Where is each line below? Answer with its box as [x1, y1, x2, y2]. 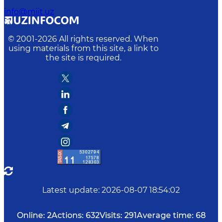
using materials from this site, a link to [8, 43, 159, 53]
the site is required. [45, 53, 121, 62]
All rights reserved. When [59, 34, 159, 44]
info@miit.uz [4, 6, 54, 16]
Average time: [136, 210, 194, 220]
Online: [16, 210, 45, 220]
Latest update [42, 185, 98, 195]
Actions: [51, 210, 84, 220]
